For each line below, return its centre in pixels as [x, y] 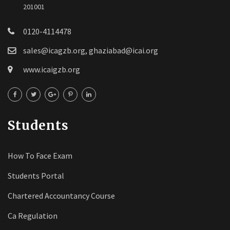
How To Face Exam [40, 156]
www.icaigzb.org [52, 69]
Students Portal [36, 176]
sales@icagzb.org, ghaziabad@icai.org [91, 50]
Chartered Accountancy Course [61, 196]
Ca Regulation [33, 216]
